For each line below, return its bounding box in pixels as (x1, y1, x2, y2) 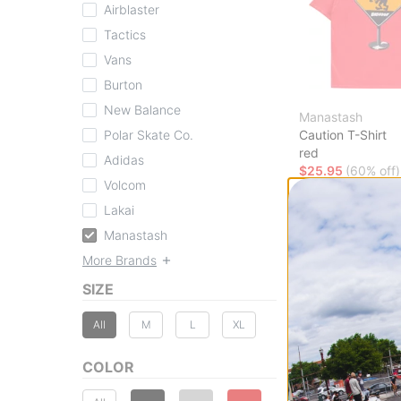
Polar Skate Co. (104, 126, 193, 142)
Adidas (104, 151, 144, 167)
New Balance (104, 101, 181, 117)
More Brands (82, 252, 157, 268)
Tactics (104, 26, 146, 42)
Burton (104, 76, 142, 92)
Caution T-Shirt (299, 126, 387, 142)
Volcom (104, 176, 146, 192)
